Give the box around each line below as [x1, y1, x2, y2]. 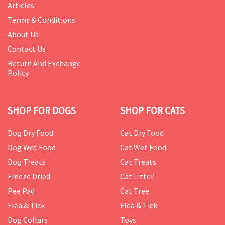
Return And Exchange [8, 58, 81, 68]
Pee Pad [8, 186, 35, 196]
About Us [8, 29, 39, 39]
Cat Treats [120, 157, 156, 167]
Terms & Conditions [8, 15, 75, 25]
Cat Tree [120, 186, 149, 196]
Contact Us [8, 44, 46, 54]
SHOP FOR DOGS [8, 104, 76, 117]
